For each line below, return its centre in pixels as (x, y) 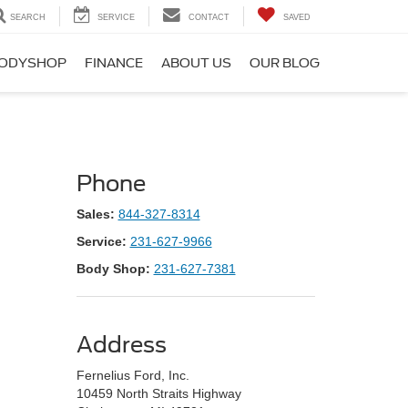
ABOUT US (196, 63)
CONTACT (209, 18)
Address (121, 345)
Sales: (95, 214)
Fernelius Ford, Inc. (133, 375)
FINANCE (114, 63)
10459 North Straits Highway (158, 393)
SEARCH (28, 18)
